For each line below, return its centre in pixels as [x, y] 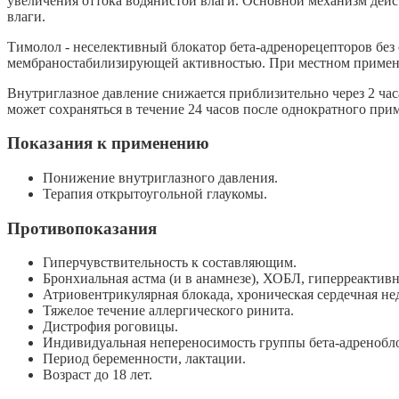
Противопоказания [82, 228]
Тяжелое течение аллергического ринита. [168, 311]
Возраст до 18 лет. [98, 375]
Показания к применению [108, 143]
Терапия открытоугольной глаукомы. [155, 194]
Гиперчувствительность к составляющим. [170, 263]
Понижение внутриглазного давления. [160, 178]
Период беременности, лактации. [144, 359]
